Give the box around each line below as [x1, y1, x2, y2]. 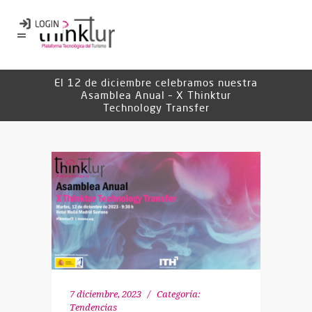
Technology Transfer [102, 101, 210, 114]
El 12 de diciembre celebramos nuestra [54, 76, 258, 89]
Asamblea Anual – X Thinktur [81, 88, 231, 102]
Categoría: [157, 288, 201, 299]
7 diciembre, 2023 [70, 288, 141, 299]
